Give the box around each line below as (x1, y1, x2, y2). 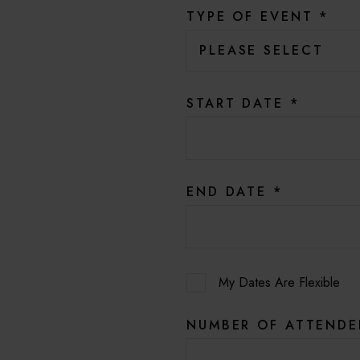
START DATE (186, 93, 290, 112)
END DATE (186, 182, 273, 201)
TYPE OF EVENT (186, 6, 320, 26)
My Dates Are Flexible (219, 272, 340, 292)
